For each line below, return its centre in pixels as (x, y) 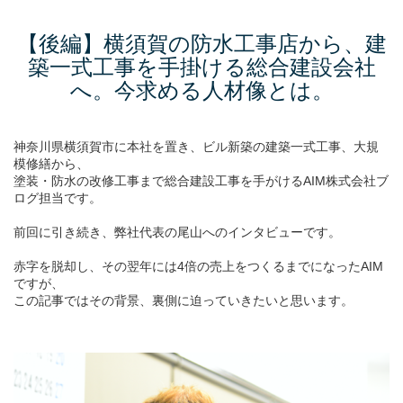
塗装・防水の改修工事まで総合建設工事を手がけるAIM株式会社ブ (201, 181)
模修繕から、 (51, 164)
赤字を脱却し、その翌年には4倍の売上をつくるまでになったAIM (198, 266)
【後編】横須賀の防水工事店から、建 (201, 44)
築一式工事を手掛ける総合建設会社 (201, 67)
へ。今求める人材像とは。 (201, 90)
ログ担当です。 (58, 198)
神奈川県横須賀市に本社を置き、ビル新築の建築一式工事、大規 (196, 147)
